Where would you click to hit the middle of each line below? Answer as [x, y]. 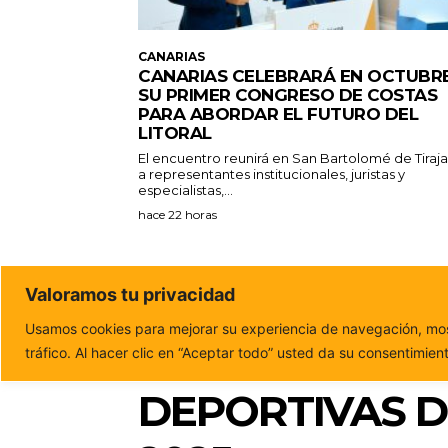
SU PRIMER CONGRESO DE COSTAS [287, 94]
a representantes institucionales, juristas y [271, 173]
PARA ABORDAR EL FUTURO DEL [278, 113]
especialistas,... [185, 189]
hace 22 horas [177, 214]
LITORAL [175, 132]
